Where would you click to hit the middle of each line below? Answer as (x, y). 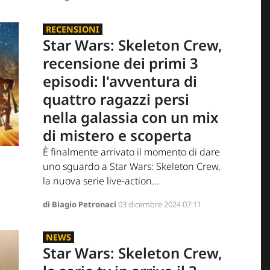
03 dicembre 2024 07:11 (159, 205)
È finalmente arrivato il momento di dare (131, 152)
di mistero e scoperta (117, 136)
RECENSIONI (72, 30)
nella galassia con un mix (130, 118)
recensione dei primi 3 (120, 63)
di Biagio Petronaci (80, 205)
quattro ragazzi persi (116, 99)
